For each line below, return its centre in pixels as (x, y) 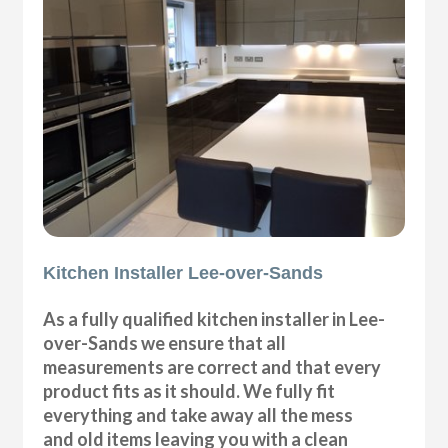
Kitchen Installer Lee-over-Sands (183, 272)
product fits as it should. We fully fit (189, 390)
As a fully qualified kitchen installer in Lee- (214, 318)
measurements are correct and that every (212, 366)
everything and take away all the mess (198, 414)
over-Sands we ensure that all (165, 342)
